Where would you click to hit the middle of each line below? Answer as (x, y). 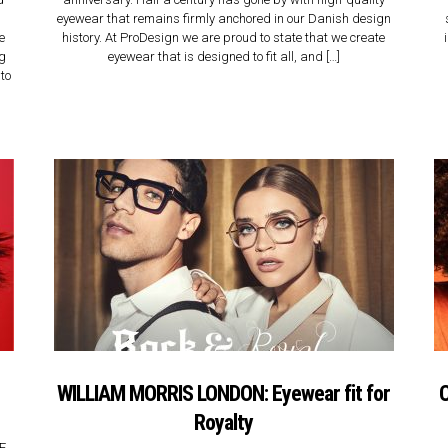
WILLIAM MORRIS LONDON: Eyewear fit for (224, 393)
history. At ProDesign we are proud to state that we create (224, 38)
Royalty (224, 422)
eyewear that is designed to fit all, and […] (223, 57)
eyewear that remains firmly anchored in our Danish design (223, 19)
